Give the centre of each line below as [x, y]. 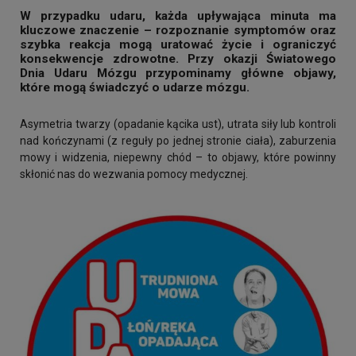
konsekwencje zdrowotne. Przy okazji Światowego [178, 59]
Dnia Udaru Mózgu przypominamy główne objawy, [178, 73]
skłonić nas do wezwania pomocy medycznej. [134, 174]
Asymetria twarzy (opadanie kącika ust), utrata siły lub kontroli [178, 124]
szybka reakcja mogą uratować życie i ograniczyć [178, 44]
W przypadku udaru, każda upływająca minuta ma [178, 16]
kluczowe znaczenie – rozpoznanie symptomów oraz [178, 30]
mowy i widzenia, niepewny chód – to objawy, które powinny [178, 157]
